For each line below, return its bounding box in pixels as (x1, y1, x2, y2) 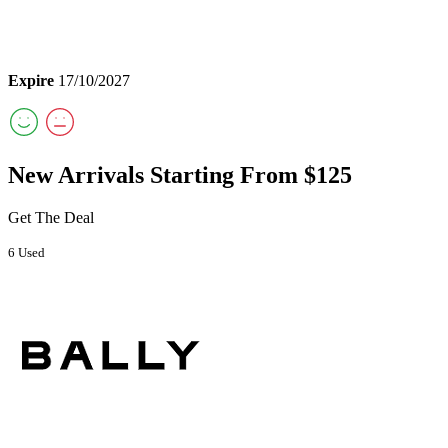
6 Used (8, 245, 45, 261)
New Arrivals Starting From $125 (8, 162, 352, 189)
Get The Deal (8, 209, 94, 227)
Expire (8, 72, 54, 90)
